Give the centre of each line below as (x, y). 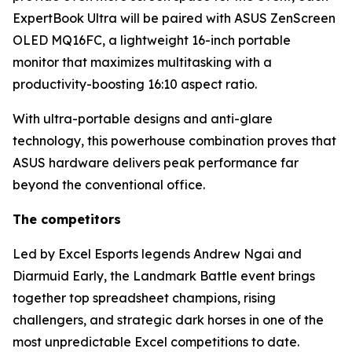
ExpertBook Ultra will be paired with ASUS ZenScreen (174, 18)
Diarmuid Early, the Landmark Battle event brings (164, 276)
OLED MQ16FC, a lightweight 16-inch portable (152, 40)
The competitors (67, 219)
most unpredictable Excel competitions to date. (156, 342)
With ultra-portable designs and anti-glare (143, 119)
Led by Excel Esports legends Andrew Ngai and (157, 254)
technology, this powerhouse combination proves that (174, 141)
